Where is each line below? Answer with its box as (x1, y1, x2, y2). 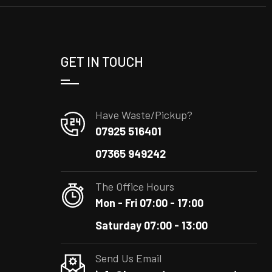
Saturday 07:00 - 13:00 (95, 219, 208, 232)
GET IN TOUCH (60, 53, 143, 69)
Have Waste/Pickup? (95, 108, 192, 121)
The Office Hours (95, 180, 174, 193)
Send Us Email (95, 251, 161, 265)
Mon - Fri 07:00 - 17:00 (95, 196, 203, 209)
